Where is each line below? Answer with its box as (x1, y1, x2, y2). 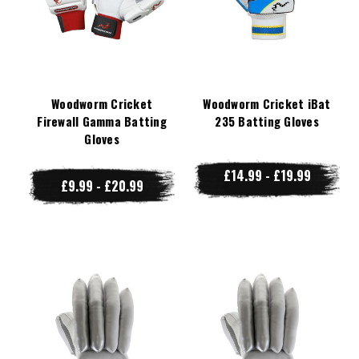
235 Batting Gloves (215, 111, 319, 130)
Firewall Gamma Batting (37, 111, 167, 130)
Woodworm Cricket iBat (203, 94, 331, 112)
